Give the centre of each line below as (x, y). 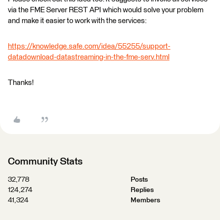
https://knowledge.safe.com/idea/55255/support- (89, 46)
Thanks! (21, 83)
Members (145, 200)
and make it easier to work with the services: (77, 21)
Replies (142, 190)
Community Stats (45, 162)
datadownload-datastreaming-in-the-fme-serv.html (89, 57)
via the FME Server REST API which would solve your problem (106, 10)
